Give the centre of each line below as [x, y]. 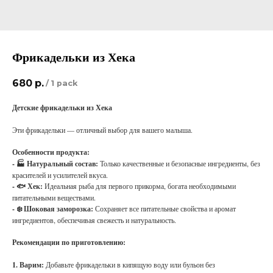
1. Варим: [29, 265]
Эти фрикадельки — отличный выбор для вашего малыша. [102, 130]
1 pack [64, 83]
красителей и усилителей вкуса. [60, 175]
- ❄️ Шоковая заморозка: [53, 209]
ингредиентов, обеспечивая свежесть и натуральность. [94, 220]
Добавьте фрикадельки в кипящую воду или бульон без [130, 265]
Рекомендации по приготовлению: [69, 243]
